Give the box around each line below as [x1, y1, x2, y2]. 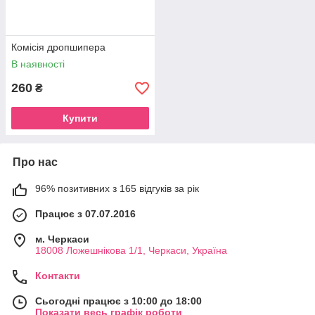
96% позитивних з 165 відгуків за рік [35, 183, 199, 195]
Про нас [13, 156, 58, 169]
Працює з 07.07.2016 [35, 208, 136, 220]
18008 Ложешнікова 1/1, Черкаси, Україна [35, 245, 227, 257]
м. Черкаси [35, 233, 89, 245]
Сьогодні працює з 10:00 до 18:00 [35, 295, 202, 307]
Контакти [35, 270, 80, 282]
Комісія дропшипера [11, 41, 105, 53]
